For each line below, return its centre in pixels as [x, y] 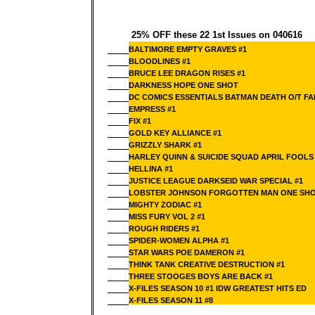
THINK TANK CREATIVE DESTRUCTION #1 [207, 264]
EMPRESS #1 [152, 109]
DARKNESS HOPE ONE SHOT [183, 85]
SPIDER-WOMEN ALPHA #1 [179, 240]
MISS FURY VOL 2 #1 [167, 217]
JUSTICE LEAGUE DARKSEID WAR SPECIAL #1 [216, 181]
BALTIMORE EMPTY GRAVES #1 [187, 49]
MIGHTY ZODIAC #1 [165, 205]
